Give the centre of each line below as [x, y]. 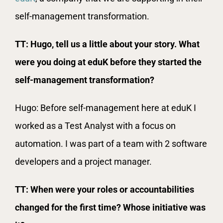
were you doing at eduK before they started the [108, 62]
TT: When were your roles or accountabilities [105, 189]
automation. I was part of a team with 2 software [111, 143]
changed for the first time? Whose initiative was [110, 207]
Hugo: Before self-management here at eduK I [106, 108]
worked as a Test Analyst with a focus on [95, 125]
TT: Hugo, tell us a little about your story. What [107, 44]
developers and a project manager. [83, 161]
